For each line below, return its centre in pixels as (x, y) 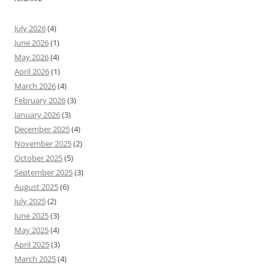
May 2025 (32, 230)
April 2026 (32, 72)
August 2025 (36, 187)
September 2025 (44, 173)
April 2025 (32, 245)
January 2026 (37, 115)
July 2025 (30, 201)
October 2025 (38, 158)
